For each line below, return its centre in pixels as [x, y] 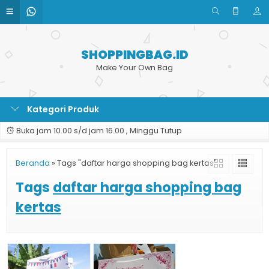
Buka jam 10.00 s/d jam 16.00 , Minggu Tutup [98, 131]
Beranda [33, 163]
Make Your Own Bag [134, 68]
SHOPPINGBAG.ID [134, 55]
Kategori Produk [62, 109]
